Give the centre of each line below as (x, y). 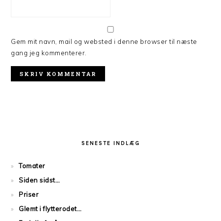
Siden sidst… (39, 180)
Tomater (32, 166)
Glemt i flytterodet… (50, 209)
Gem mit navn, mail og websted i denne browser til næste (104, 41)
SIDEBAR (36, 138)
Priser (29, 194)
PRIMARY (37, 126)
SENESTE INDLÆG (110, 143)
